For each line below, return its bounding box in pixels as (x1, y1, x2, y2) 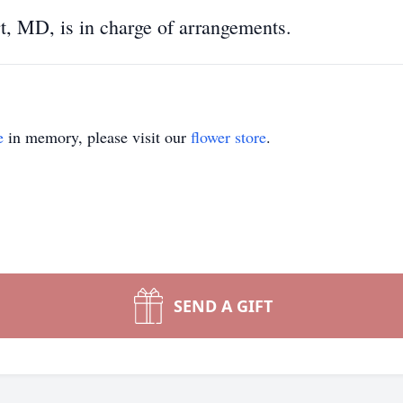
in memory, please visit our (4, 126, 191, 148)
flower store (191, 126, 266, 148)
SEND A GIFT (174, 295, 273, 317)
